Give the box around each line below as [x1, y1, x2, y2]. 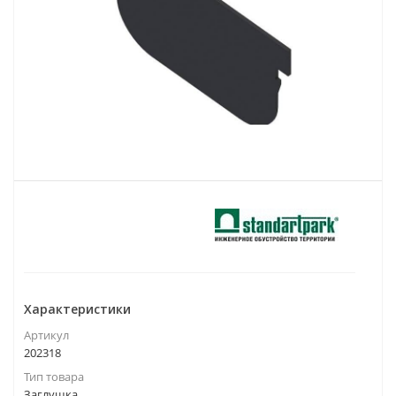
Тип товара [24, 369, 84, 385]
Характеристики [24, 301, 131, 317]
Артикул [24, 327, 69, 343]
